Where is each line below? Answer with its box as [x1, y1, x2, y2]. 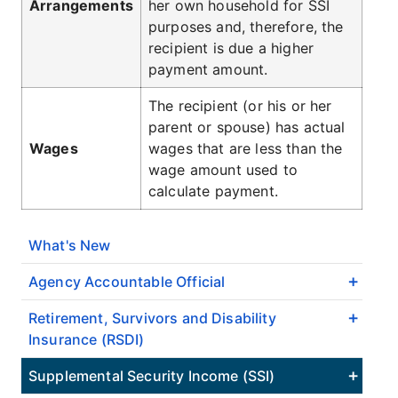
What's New [28, 236, 111, 254]
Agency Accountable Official [28, 273, 226, 291]
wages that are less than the [148, 139, 343, 157]
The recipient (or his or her [148, 97, 332, 115]
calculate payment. [148, 182, 278, 200]
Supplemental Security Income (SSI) [28, 367, 275, 385]
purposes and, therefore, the [148, 18, 344, 36]
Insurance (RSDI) [28, 330, 145, 348]
